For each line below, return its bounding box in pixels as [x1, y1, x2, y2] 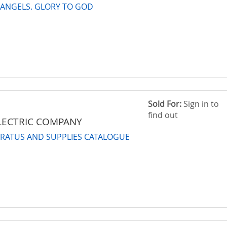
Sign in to [181, 98, 219, 109]
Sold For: [148, 98, 182, 109]
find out [148, 109, 178, 121]
